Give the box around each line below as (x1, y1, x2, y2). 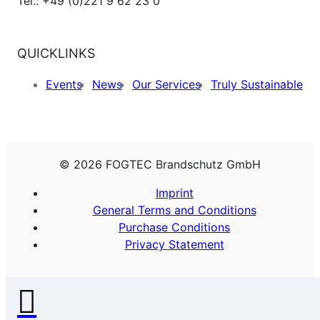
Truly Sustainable (211, 76, 303, 91)
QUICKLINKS (17, 45, 95, 61)
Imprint (155, 186, 194, 201)
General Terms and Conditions (92, 203, 256, 218)
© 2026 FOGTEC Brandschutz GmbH (59, 157, 261, 172)
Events (46, 76, 82, 91)
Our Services (132, 76, 201, 91)
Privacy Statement (124, 237, 224, 252)
